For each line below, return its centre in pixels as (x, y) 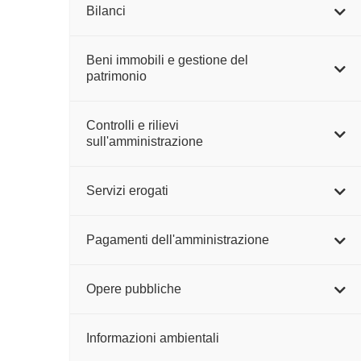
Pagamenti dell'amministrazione (178, 240)
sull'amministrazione (145, 141)
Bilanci (106, 11)
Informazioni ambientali (153, 338)
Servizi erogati (127, 191)
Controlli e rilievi (133, 125)
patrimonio (116, 76)
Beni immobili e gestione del (167, 60)
